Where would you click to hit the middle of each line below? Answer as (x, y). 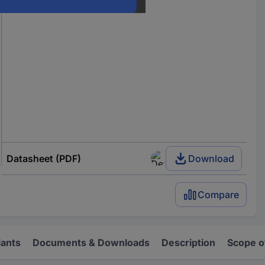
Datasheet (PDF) (43, 158)
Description (188, 242)
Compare (219, 194)
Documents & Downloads (91, 242)
